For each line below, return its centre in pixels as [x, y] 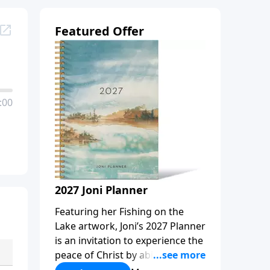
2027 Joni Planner [101, 190]
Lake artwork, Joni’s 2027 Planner [130, 226]
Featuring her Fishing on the [119, 211]
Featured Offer [99, 31]
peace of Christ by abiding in [120, 255]
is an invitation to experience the [129, 240]
